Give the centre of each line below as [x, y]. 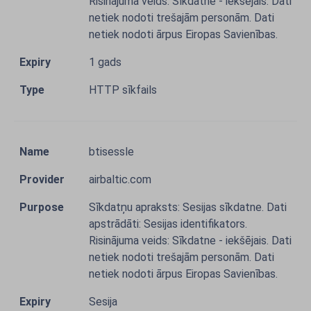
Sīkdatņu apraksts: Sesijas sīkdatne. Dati [188, 207]
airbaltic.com [120, 179]
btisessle [111, 152]
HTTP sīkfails [123, 90]
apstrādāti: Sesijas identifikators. [168, 224]
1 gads [105, 62]
